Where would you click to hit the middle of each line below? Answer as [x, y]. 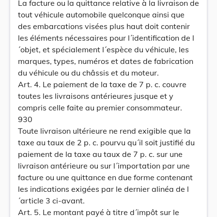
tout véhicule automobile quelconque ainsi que [101, 15]
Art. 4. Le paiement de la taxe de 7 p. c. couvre [102, 84]
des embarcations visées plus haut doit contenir [104, 26]
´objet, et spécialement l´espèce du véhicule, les [103, 49]
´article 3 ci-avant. [51, 201]
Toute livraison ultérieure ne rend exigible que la [104, 131]
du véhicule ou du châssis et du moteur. [88, 73]
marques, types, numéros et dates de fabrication [106, 61]
